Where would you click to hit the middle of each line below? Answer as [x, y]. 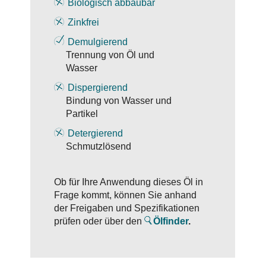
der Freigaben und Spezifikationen [127, 208]
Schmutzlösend [93, 146]
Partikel [76, 114]
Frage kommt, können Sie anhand [125, 195]
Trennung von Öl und [104, 55]
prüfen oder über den [99, 221]
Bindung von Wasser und [113, 101]
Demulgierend [98, 42]
